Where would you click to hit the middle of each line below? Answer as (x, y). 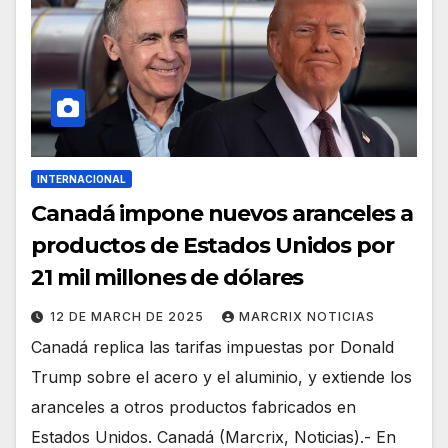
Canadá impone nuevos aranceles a (222, 214)
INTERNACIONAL (81, 179)
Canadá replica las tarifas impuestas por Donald (212, 347)
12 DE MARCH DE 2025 (129, 317)
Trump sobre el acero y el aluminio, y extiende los (221, 377)
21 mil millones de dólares (167, 278)
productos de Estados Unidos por (212, 246)
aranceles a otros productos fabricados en (193, 407)
